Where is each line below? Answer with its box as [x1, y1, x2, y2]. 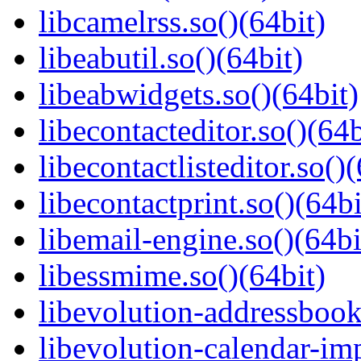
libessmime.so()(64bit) [39, 258, 326, 293]
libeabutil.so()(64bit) [39, 40, 303, 76]
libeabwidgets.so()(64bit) [39, 77, 359, 112]
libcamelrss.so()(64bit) [39, 4, 326, 39]
